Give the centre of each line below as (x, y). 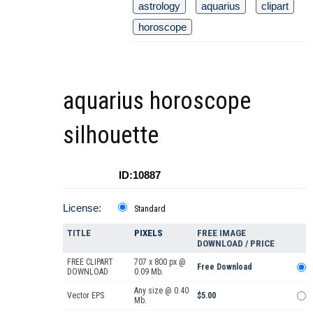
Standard (150, 209)
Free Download (225, 267)
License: (82, 208)
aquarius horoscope (157, 101)
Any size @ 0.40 (161, 291)
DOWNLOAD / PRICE (236, 244)
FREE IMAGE (221, 233)
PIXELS (148, 233)
